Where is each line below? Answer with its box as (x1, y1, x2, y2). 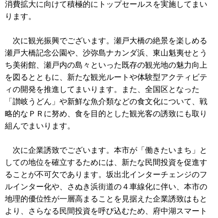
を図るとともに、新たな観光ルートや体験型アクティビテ (5, 73, 207, 81)
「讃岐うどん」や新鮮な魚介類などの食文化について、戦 (5, 97, 207, 106)
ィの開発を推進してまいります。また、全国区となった (5, 85, 200, 93)
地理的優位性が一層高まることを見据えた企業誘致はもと (5, 194, 207, 203)
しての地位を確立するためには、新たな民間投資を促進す (5, 158, 207, 166)
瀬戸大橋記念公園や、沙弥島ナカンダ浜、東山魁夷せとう (5, 48, 207, 57)
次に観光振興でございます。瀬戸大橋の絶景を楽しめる (5, 36, 207, 45)
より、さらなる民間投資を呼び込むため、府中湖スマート (5, 206, 207, 215)
